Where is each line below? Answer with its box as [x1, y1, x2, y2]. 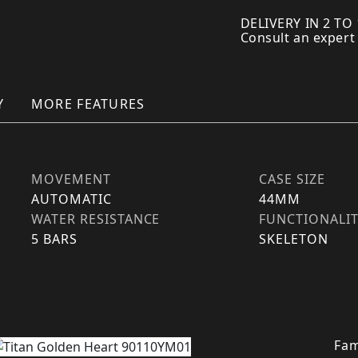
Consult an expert [237, 29, 356, 46]
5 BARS [31, 230, 78, 248]
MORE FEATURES [30, 95, 145, 113]
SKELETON [259, 230, 328, 248]
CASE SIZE [259, 170, 325, 188]
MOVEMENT [31, 170, 111, 188]
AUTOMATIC [31, 190, 112, 208]
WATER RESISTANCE [31, 210, 161, 228]
